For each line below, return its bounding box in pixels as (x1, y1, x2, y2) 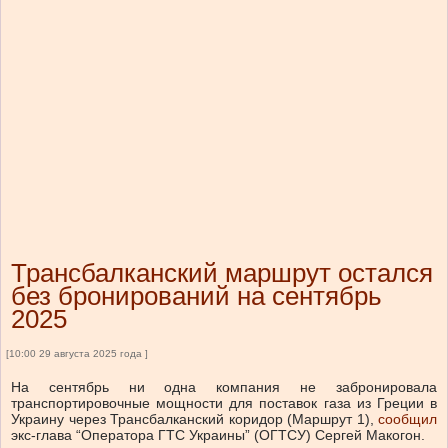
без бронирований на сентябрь (11, 281, 382, 312)
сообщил (378, 411, 437, 428)
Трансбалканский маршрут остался (11, 258, 433, 289)
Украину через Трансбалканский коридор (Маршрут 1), (11, 411, 378, 428)
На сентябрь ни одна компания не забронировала (11, 379, 437, 396)
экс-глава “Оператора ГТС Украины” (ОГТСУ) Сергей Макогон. (11, 427, 425, 444)
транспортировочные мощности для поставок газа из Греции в (11, 395, 437, 412)
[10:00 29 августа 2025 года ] (6, 348, 148, 360)
